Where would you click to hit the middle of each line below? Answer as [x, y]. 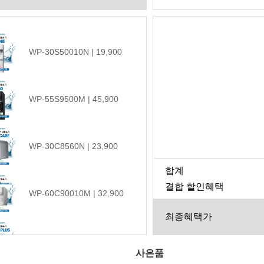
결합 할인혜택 [194, 186]
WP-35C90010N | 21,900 [76, 240]
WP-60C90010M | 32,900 [76, 193]
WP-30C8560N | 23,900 [73, 146]
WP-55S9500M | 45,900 [74, 99]
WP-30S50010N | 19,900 [75, 52]
